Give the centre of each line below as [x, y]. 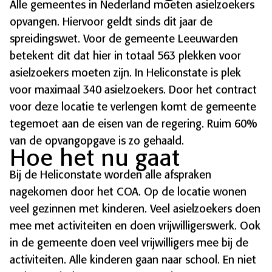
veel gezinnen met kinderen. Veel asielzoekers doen [135, 209]
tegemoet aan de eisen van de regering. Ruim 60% [133, 124]
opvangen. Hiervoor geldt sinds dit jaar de [111, 22]
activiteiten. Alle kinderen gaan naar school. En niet [133, 260]
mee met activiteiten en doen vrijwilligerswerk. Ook [135, 226]
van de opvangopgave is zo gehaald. [97, 141]
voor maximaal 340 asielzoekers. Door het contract [133, 90]
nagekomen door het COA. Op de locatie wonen [128, 192]
